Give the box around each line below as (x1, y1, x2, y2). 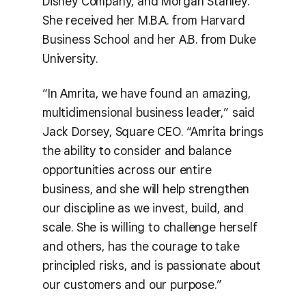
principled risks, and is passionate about (42, 258, 261, 273)
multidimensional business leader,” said (42, 105, 255, 120)
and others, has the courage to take (42, 238, 240, 253)
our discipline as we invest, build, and (42, 200, 244, 215)
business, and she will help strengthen (42, 181, 250, 196)
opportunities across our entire (42, 162, 212, 177)
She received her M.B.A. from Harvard (42, 13, 245, 27)
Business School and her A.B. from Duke (42, 32, 257, 46)
